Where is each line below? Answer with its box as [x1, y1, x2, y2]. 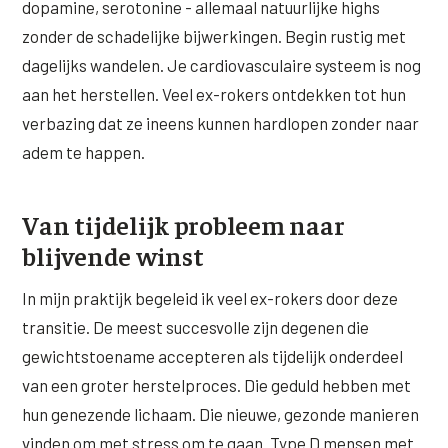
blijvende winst [22, 238, 204, 272]
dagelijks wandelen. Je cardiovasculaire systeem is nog [22, 55, 422, 76]
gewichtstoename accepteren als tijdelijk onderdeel [22, 345, 404, 366]
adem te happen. [22, 142, 146, 163]
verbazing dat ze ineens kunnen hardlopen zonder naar [22, 113, 420, 134]
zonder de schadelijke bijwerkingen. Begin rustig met [22, 26, 407, 47]
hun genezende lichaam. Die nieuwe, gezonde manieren [22, 403, 420, 424]
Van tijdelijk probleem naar [22, 207, 345, 241]
